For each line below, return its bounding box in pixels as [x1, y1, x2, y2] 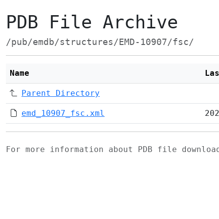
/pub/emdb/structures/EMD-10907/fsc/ [6, 37, 194, 47]
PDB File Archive [6, 12, 178, 33]
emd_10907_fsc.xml [22, 109, 105, 118]
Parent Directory [22, 88, 100, 98]
